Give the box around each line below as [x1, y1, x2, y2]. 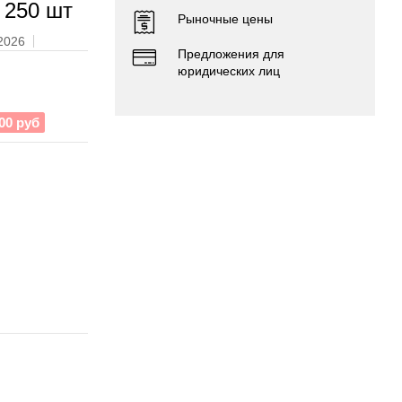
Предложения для [178, 46, 284, 61]
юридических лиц [178, 63, 280, 78]
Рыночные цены [178, 11, 273, 26]
